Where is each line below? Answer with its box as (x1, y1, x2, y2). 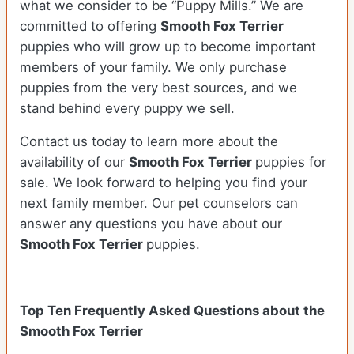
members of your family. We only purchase (20, 59, 287, 76)
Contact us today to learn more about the (20, 134, 278, 150)
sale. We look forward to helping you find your (20, 175, 307, 191)
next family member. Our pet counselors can (20, 195, 298, 212)
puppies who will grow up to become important (20, 39, 316, 55)
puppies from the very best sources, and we (20, 80, 297, 96)
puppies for (255, 154, 326, 171)
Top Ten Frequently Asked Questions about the (20, 303, 325, 319)
